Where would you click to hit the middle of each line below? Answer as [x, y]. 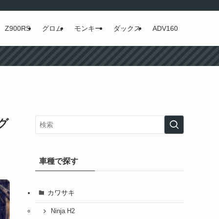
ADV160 [165, 28]
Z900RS [18, 28]
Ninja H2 [63, 211]
